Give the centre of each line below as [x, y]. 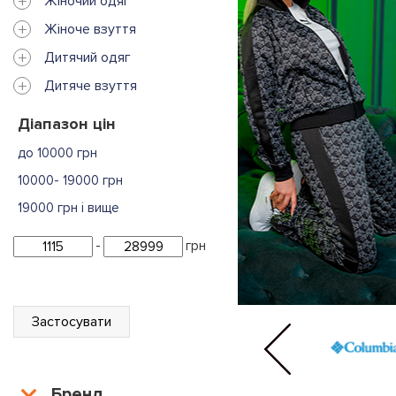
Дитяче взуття [91, 85]
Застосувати [72, 321]
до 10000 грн [57, 152]
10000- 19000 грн [70, 180]
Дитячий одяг [88, 57]
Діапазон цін [67, 123]
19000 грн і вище [69, 207]
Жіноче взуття [90, 29]
